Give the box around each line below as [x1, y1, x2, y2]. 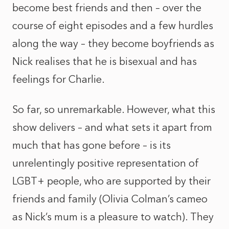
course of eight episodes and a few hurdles [12, 19, 213, 32]
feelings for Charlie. [12, 73, 105, 85]
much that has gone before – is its [12, 139, 171, 151]
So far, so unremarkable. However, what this [12, 103, 215, 116]
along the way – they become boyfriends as [12, 37, 214, 50]
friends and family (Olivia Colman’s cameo [12, 193, 208, 205]
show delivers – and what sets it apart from [12, 121, 212, 133]
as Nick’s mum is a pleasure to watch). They [12, 211, 214, 223]
